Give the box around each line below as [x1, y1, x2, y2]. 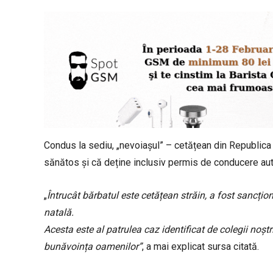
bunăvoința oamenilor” [44, 240, 142, 252]
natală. [44, 206, 74, 218]
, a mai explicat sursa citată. [142, 240, 259, 252]
